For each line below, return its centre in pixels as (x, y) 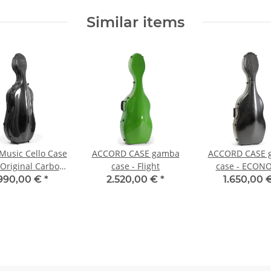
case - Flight (135, 166)
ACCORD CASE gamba (135, 153)
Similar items (135, 22)
